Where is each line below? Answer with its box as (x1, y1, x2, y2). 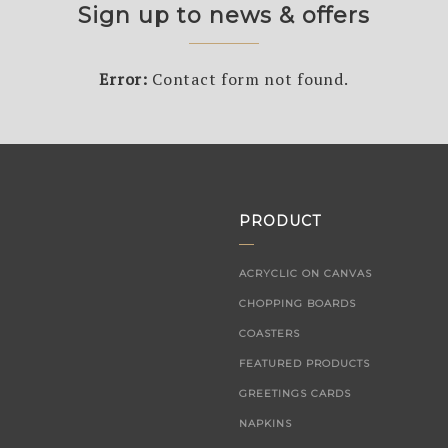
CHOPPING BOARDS (239, 297, 356, 310)
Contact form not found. (147, 68, 349, 90)
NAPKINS (239, 417, 292, 430)
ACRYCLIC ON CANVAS (239, 267, 372, 280)
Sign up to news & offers (78, 2, 370, 29)
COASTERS (239, 327, 300, 340)
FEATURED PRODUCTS (239, 357, 370, 370)
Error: (99, 68, 148, 90)
